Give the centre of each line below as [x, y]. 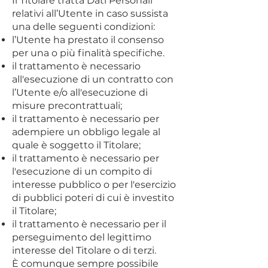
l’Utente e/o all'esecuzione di [80, 92]
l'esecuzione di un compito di [82, 171]
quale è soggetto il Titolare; [76, 145]
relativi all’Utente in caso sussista [90, 13]
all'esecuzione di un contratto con [93, 79]
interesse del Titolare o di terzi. [84, 250]
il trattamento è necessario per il [89, 224]
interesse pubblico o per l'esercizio [94, 185]
